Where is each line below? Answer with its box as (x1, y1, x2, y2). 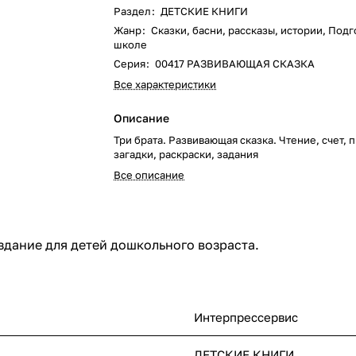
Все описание (114, 168, 185, 181)
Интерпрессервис (194, 310, 298, 325)
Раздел (114, 5, 154, 17)
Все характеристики (114, 78, 217, 91)
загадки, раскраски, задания (114, 148, 259, 161)
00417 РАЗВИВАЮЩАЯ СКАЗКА (155, 57, 315, 70)
